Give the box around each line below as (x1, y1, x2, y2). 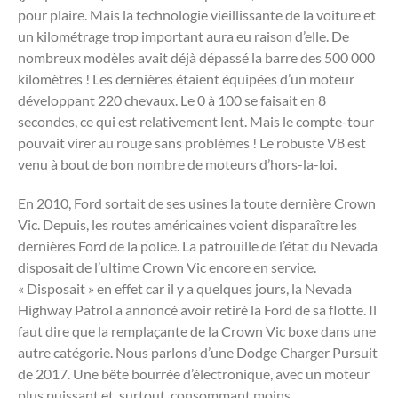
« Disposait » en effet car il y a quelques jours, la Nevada (18, 279, 352, 297)
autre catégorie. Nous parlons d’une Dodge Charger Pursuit (18, 343, 378, 361)
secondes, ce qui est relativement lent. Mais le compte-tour (18, 112, 374, 130)
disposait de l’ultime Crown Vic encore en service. (18, 258, 316, 275)
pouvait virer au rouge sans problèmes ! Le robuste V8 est (18, 133, 366, 151)
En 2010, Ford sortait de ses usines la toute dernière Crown (18, 194, 376, 211)
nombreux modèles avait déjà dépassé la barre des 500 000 (18, 48, 375, 66)
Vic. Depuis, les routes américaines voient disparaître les (18, 215, 357, 233)
